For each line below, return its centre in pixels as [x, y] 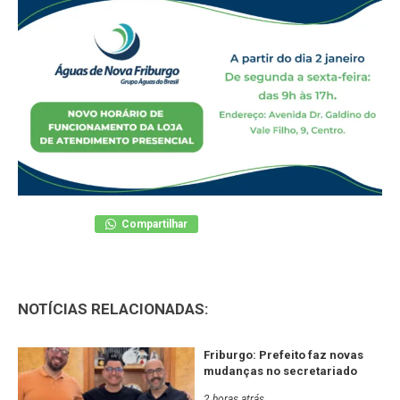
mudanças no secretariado [280, 371]
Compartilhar [153, 224]
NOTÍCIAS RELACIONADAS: [113, 308]
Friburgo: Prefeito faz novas [283, 354]
